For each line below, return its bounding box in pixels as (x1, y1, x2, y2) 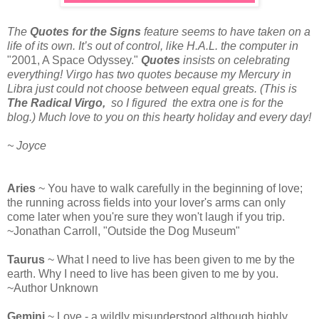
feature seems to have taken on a (141, 25, 310, 38)
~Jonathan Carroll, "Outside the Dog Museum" (7, 224, 240, 237)
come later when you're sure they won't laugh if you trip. (7, 210, 285, 223)
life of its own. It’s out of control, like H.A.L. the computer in (7, 39, 298, 52)
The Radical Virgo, (7, 96, 105, 109)
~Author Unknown (7, 281, 98, 294)
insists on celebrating (180, 53, 290, 66)
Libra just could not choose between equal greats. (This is (7, 82, 297, 95)
